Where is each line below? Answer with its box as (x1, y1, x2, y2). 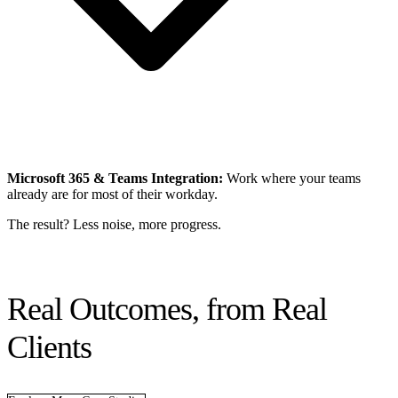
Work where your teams (223, 170, 361, 186)
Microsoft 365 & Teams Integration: (7, 170, 223, 186)
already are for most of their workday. (7, 186, 218, 202)
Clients (7, 329, 92, 365)
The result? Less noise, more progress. (7, 216, 221, 232)
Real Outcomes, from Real (7, 291, 327, 327)
